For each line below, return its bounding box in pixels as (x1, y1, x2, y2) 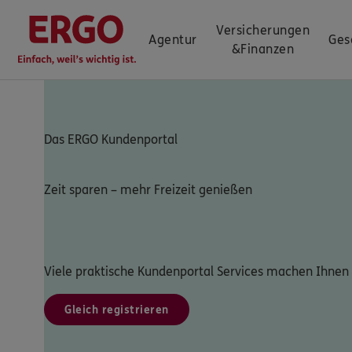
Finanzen (240, 42, 295, 57)
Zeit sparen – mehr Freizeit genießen (44, 182, 252, 197)
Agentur (148, 32, 197, 47)
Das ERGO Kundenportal (44, 132, 178, 147)
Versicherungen (216, 23, 310, 38)
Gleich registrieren (64, 303, 169, 317)
